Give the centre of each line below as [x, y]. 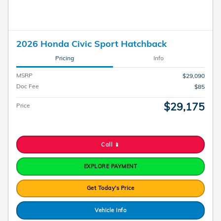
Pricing [64, 58]
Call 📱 [110, 144]
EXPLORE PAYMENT [110, 166]
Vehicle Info [110, 210]
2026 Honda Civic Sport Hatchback [92, 43]
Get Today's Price [110, 188]
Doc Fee [28, 86]
